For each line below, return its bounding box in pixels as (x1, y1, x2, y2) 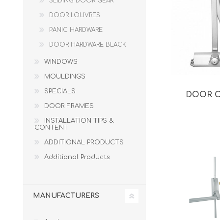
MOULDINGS (44, 73, 85, 80)
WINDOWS (44, 58, 78, 65)
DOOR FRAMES (44, 103, 94, 110)
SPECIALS (44, 88, 76, 95)
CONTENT (34, 124, 68, 131)
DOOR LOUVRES (49, 12, 100, 19)
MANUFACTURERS (33, 192, 99, 199)
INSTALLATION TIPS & (44, 117, 114, 124)
